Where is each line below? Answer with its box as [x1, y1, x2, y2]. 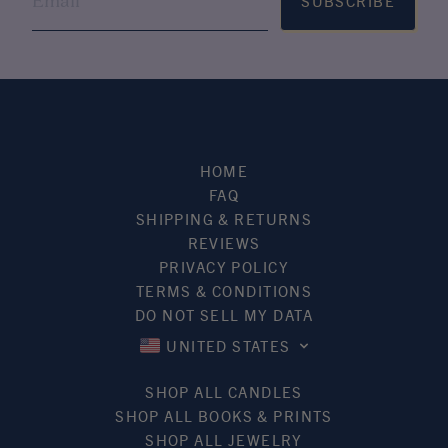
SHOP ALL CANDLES [145, 381, 303, 401]
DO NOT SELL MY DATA [134, 304, 314, 324]
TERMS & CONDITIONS [135, 280, 313, 300]
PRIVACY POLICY [159, 256, 289, 276]
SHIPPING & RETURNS [135, 208, 313, 228]
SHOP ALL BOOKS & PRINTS [115, 405, 333, 425]
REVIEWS [187, 232, 261, 252]
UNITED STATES [166, 335, 291, 355]
